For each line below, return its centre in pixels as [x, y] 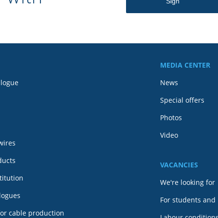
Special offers [182, 100]
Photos [171, 118]
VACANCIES [179, 165]
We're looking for [188, 182]
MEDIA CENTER [185, 65]
